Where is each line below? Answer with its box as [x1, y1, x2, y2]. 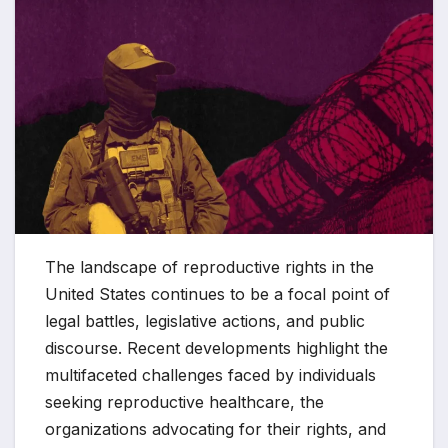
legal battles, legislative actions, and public [45, 311, 365, 332]
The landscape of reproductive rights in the [45, 257, 374, 278]
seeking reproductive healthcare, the [45, 392, 324, 413]
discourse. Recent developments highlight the [45, 338, 388, 359]
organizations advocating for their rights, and [45, 419, 386, 440]
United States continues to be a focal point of [45, 284, 390, 305]
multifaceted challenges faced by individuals [45, 365, 376, 386]
